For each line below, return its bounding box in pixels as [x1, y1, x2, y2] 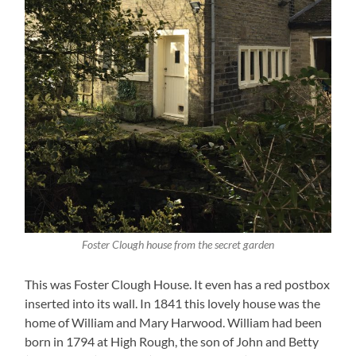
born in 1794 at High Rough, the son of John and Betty [25, 333, 319, 349]
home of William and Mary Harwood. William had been [25, 314, 323, 330]
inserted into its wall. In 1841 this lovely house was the [25, 295, 321, 311]
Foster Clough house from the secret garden [81, 238, 274, 251]
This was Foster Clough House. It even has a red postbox [25, 276, 331, 292]
